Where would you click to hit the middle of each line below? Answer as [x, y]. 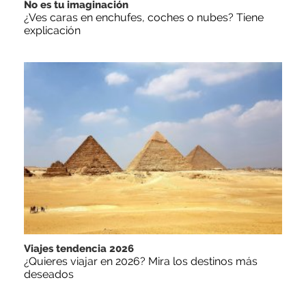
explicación [52, 31]
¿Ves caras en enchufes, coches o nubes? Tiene [144, 18]
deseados [49, 275]
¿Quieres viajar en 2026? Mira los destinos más [141, 262]
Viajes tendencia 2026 [79, 249]
